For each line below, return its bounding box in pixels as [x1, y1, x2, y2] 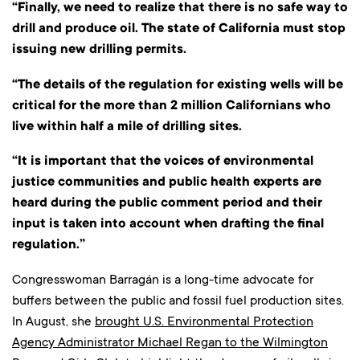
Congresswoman [12, 271, 106, 287]
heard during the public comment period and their [12, 194, 322, 211]
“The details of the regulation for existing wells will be [12, 76, 343, 92]
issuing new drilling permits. [12, 41, 186, 58]
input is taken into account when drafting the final [12, 215, 324, 232]
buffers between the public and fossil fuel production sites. [12, 292, 347, 308]
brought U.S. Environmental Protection [95, 313, 313, 329]
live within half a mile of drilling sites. [12, 117, 248, 134]
